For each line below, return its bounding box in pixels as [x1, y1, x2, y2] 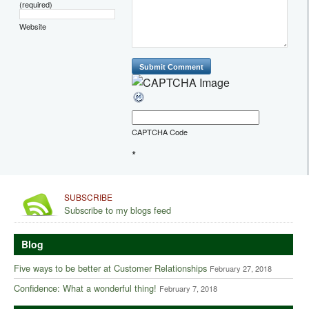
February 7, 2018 [159, 282, 217, 294]
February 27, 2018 [210, 262, 272, 274]
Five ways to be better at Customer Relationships [14, 261, 207, 275]
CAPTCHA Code [132, 126, 188, 137]
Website [19, 20, 46, 32]
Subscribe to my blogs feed [64, 203, 171, 217]
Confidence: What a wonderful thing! [14, 281, 157, 295]
